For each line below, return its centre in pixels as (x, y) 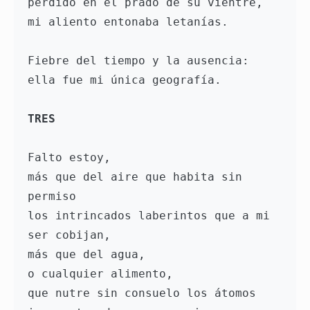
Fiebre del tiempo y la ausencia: (142, 61)
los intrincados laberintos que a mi (149, 216)
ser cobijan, (73, 235)
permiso (55, 197)
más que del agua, (86, 255)
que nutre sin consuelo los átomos (142, 293)
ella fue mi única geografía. (125, 80)
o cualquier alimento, (100, 274)
